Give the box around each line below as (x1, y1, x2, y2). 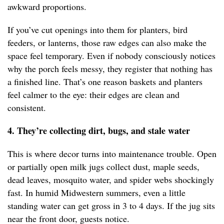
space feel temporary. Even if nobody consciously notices (7, 49, 215, 62)
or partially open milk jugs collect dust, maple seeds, (7, 160, 199, 173)
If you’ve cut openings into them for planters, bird (7, 23, 187, 36)
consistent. (7, 101, 46, 114)
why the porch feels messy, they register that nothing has (7, 62, 212, 75)
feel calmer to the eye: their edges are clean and (7, 88, 179, 101)
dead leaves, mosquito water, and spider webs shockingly (7, 173, 214, 186)
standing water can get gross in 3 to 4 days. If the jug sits (7, 199, 215, 212)
